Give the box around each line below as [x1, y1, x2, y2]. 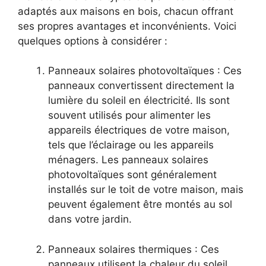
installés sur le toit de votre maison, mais [48, 183, 243, 196]
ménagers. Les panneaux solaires [48, 154, 208, 166]
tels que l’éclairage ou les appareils [48, 139, 214, 151]
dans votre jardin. [48, 213, 132, 226]
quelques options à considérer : [18, 34, 167, 47]
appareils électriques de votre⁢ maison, [48, 124, 230, 137]
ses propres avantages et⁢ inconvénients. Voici [18, 20, 236, 32]
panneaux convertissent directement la [48, 80, 235, 92]
